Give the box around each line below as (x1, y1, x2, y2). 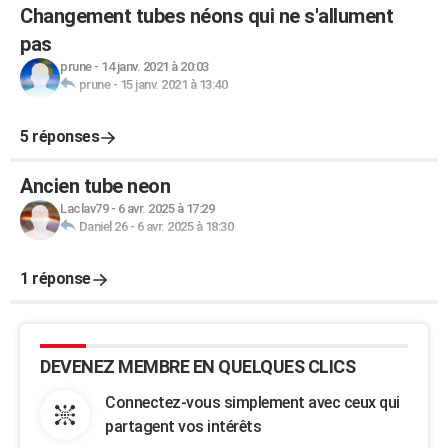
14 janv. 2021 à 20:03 (101, 59, 209, 74)
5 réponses (20, 127, 99, 146)
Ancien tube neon (20, 174, 170, 198)
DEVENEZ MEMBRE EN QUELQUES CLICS (40, 356, 355, 377)
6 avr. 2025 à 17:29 (117, 201, 214, 216)
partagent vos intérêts (105, 417, 261, 436)
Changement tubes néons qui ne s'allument (20, 4, 393, 28)
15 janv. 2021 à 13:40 (119, 77, 227, 92)
